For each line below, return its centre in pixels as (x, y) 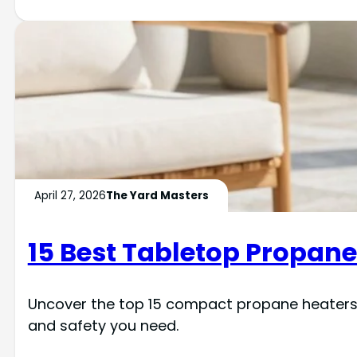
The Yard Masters (157, 195)
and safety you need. (103, 326)
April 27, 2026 (70, 195)
